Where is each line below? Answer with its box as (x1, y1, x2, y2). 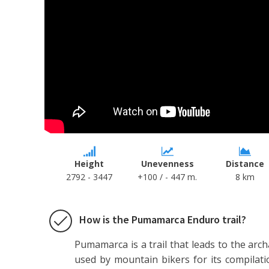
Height (74, 157, 104, 169)
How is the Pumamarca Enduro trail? (79, 212, 246, 226)
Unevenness (141, 157, 194, 169)
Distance (226, 157, 265, 169)
